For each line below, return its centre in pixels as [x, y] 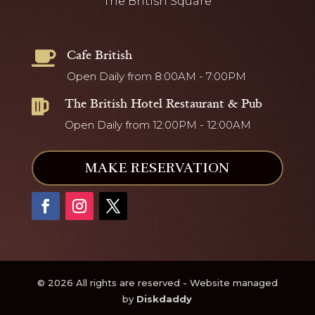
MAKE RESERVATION [157, 168]
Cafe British [99, 56]
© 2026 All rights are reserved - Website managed [157, 283]
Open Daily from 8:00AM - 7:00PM [156, 77]
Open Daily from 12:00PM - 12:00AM [157, 125]
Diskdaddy [165, 299]
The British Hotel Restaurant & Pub [163, 104]
